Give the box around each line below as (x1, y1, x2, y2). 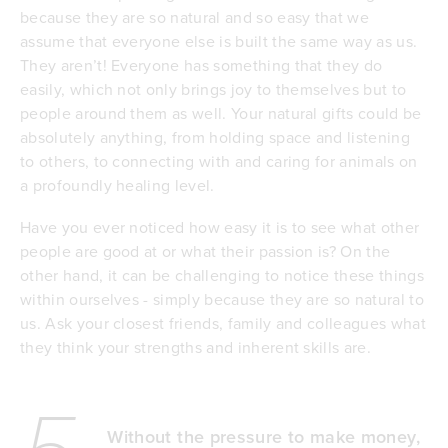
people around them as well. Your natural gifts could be (20, 102, 422, 125)
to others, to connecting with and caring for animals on (20, 150, 418, 173)
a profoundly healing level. (20, 174, 219, 197)
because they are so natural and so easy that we (20, 6, 370, 29)
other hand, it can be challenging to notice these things (20, 264, 424, 287)
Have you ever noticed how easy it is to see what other (20, 216, 420, 239)
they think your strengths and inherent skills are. (20, 336, 372, 359)
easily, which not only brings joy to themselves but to (20, 78, 407, 101)
